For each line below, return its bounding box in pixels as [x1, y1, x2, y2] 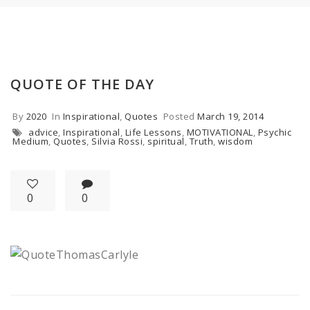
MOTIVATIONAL [186, 126, 253, 138]
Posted [163, 110, 197, 122]
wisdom [218, 135, 253, 147]
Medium [12, 135, 48, 147]
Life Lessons [125, 126, 182, 138]
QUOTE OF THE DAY [10, 75, 154, 93]
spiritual [147, 135, 185, 147]
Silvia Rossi [91, 135, 143, 147]
